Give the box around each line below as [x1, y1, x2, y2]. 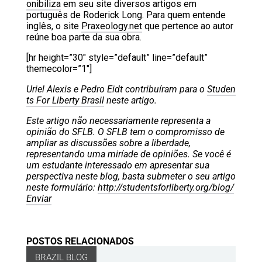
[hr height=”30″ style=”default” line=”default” [26, 51, 208, 63]
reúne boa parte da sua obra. [26, 31, 142, 43]
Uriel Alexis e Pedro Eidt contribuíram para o [26, 83, 207, 95]
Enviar [26, 192, 51, 204]
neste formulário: [26, 181, 98, 193]
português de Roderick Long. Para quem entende [26, 9, 226, 20]
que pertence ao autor [142, 20, 233, 32]
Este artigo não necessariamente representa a [26, 115, 211, 126]
